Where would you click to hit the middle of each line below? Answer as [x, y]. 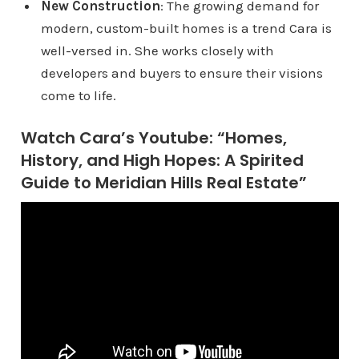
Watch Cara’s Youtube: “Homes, [153, 138]
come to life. [78, 95]
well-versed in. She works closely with [157, 50]
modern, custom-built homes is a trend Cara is [186, 28]
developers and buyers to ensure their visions [182, 73]
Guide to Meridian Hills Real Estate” [163, 183]
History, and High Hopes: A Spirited [162, 160]
